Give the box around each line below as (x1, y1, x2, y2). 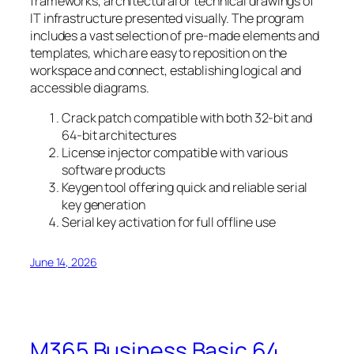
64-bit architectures (62, 126, 176, 145)
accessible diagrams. (30, 78, 149, 96)
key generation (62, 196, 145, 214)
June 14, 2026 (30, 254, 97, 270)
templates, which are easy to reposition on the (30, 43, 288, 62)
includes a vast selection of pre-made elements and (30, 26, 319, 44)
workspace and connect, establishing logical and (30, 61, 302, 79)
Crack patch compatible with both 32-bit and (62, 109, 312, 127)
